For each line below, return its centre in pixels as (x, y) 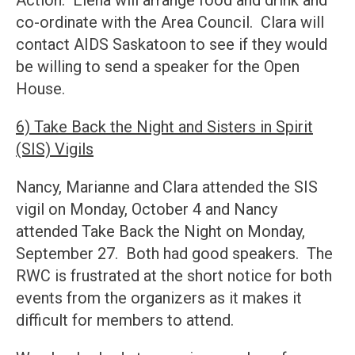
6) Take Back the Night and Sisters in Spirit (164, 127)
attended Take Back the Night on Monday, (160, 232)
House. (40, 89)
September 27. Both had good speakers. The (174, 254)
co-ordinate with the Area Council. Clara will (170, 23)
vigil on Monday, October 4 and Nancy (147, 210)
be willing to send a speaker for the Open (158, 67)
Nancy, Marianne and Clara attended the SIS (167, 187)
